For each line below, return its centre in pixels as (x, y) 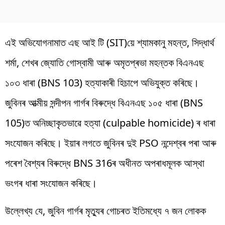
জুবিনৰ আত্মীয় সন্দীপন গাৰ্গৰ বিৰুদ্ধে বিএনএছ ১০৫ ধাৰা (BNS (104, 102)
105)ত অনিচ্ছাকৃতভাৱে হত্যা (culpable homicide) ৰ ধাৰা (110, 123)
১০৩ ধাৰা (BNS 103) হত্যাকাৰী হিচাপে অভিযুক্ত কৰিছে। (102, 82)
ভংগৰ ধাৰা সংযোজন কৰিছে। (51, 183)
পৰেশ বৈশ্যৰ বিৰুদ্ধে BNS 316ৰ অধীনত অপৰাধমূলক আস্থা (105, 163)
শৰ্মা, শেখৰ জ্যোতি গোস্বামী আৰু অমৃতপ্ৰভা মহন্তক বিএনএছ (104, 62)
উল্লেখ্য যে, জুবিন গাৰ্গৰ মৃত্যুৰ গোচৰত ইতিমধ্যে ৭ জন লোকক (105, 210)
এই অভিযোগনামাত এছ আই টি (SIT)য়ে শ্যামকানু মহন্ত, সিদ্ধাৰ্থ (110, 42)
